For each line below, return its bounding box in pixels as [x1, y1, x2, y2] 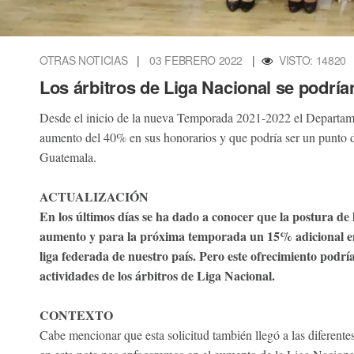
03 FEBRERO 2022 [149, 51, 243, 68]
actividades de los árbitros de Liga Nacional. [40, 265, 275, 284]
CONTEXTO [40, 305, 113, 324]
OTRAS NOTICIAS [40, 51, 128, 68]
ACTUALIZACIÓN [40, 186, 149, 205]
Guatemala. [40, 148, 96, 165]
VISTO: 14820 [279, 51, 347, 68]
